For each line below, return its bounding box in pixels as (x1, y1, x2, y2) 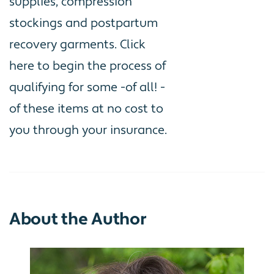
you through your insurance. (9, 122, 167, 138)
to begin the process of (34, 57, 166, 74)
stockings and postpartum (9, 15, 158, 31)
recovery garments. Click (9, 36, 146, 53)
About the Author (9, 208, 147, 230)
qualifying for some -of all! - (9, 79, 165, 95)
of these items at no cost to (9, 100, 163, 117)
